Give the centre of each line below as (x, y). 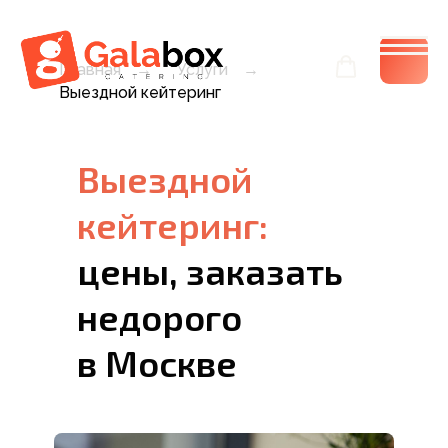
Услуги (202, 69)
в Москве (157, 363)
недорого (159, 317)
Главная (90, 69)
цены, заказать (210, 271)
